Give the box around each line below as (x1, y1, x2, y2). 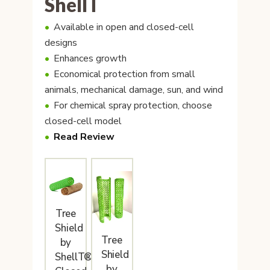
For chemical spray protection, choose (54, 99, 212, 112)
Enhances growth (54, 52, 127, 65)
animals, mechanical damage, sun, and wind (45, 83, 223, 96)
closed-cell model (45, 115, 122, 128)
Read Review (54, 130, 115, 143)
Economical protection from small (54, 67, 195, 81)
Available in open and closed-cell (54, 20, 194, 34)
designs (45, 36, 77, 49)
